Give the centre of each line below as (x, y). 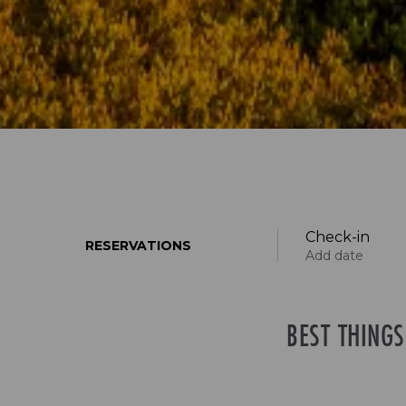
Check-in (338, 237)
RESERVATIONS (138, 246)
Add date (335, 255)
